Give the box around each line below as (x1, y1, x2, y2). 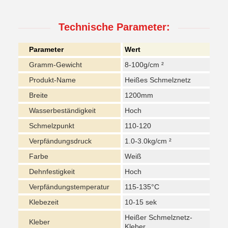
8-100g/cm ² (125, 61, 164, 69)
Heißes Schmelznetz (125, 76, 191, 84)
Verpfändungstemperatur (29, 183, 109, 191)
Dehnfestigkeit (29, 167, 75, 176)
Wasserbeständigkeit (29, 106, 96, 115)
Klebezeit (29, 198, 59, 206)
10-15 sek (125, 198, 157, 206)
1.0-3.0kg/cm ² (125, 137, 172, 145)
